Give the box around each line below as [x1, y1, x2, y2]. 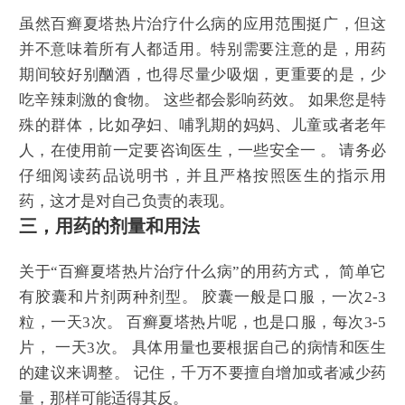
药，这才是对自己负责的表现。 [19, 193, 234, 211]
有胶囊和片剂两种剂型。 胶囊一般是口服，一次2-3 [19, 287, 386, 306]
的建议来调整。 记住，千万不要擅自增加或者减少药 [19, 363, 386, 381]
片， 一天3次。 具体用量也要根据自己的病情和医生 [19, 338, 386, 356]
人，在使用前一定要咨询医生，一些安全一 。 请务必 [19, 142, 386, 160]
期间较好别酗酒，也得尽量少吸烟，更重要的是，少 [19, 66, 386, 84]
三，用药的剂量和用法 [19, 216, 200, 237]
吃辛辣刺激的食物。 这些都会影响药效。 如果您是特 [19, 91, 386, 109]
